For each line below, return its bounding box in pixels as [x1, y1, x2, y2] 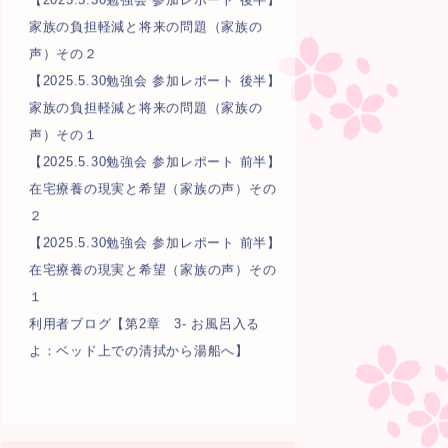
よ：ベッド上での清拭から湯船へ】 [28, 342, 249, 358]
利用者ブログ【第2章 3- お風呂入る [28, 315, 261, 331]
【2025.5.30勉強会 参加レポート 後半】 [28, 72, 281, 88]
